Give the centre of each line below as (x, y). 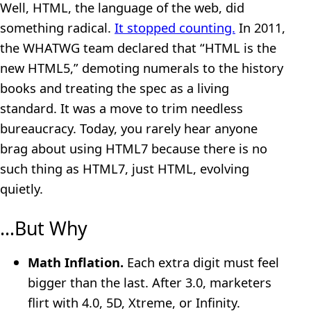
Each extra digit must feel (201, 262)
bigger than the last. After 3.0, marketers (150, 282)
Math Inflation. (76, 262)
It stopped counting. (175, 28)
